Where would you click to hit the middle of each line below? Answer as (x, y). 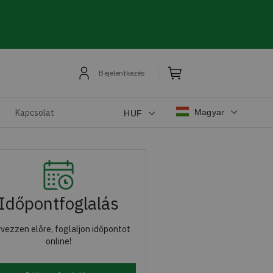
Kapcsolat (35, 113)
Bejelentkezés (122, 73)
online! (58, 241)
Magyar (209, 112)
